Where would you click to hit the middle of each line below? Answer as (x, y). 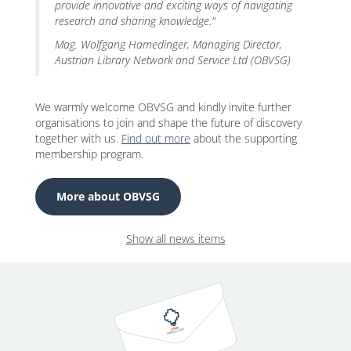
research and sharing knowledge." (135, 20)
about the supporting (243, 138)
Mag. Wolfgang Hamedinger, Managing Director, (168, 44)
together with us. (78, 138)
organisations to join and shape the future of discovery (168, 122)
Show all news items (175, 238)
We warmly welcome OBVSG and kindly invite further (163, 107)
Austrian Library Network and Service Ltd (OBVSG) (172, 60)
